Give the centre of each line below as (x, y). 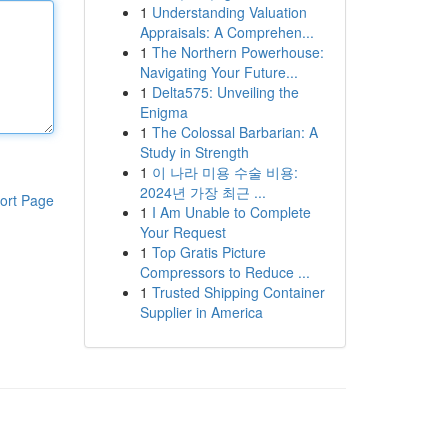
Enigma (163, 112)
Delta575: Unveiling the (225, 92)
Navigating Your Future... (218, 72)
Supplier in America (201, 312)
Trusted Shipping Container (238, 292)
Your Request (182, 232)
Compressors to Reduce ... (224, 272)
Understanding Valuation (229, 12)
